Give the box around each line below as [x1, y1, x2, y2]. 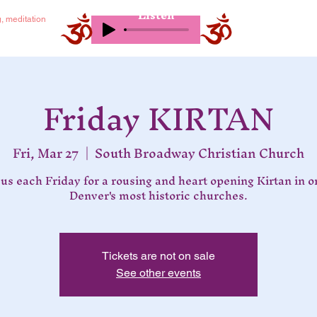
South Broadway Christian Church [95, 138, 304, 168]
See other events [116, 265, 201, 279]
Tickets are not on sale [102, 248, 215, 263]
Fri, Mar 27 [13, 138, 79, 168]
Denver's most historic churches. [69, 182, 248, 208]
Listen [138, 2, 174, 28]
